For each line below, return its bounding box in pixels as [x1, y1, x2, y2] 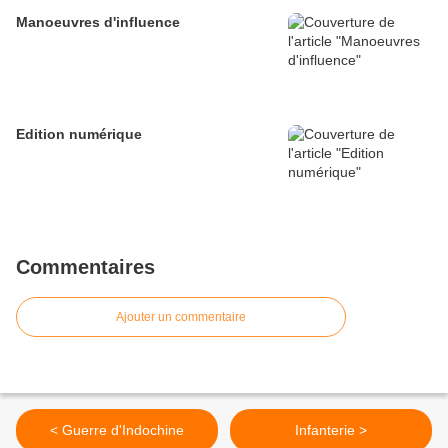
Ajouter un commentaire [116, 310, 246, 325]
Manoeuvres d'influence [16, 14, 180, 31]
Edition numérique [16, 126, 142, 143]
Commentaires [16, 256, 155, 279]
